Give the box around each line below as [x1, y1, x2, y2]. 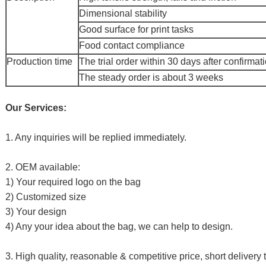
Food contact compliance [79, 40, 185, 50]
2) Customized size [5, 192, 86, 202]
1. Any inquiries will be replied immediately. [5, 132, 186, 142]
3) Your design [5, 207, 66, 217]
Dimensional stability [79, 8, 167, 18]
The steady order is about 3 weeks [79, 72, 223, 83]
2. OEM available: [5, 162, 80, 172]
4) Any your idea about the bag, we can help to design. [5, 221, 233, 232]
